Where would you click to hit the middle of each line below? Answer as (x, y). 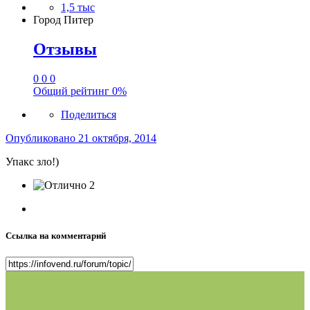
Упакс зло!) (32, 161)
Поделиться (89, 114)
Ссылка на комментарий (56, 235)
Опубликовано (42, 138)
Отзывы (65, 49)
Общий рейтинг (73, 91)
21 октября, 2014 (117, 138)
